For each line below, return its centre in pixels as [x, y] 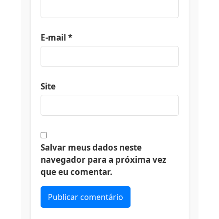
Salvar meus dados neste [91, 147]
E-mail [54, 37]
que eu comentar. [76, 172]
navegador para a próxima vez [103, 159]
